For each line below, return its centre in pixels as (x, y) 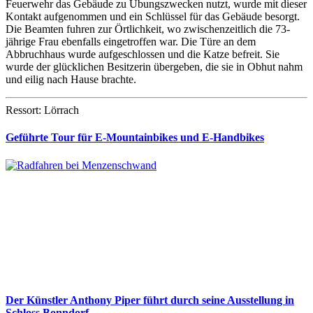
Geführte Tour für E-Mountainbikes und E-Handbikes (135, 138)
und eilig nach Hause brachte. (71, 79)
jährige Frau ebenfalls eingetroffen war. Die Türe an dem (131, 41)
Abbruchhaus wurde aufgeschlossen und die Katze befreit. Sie (143, 54)
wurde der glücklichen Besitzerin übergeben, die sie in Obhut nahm (154, 66)
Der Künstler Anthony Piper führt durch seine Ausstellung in (150, 300)
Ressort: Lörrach (42, 110)
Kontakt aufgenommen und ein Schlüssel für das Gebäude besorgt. (153, 16)
